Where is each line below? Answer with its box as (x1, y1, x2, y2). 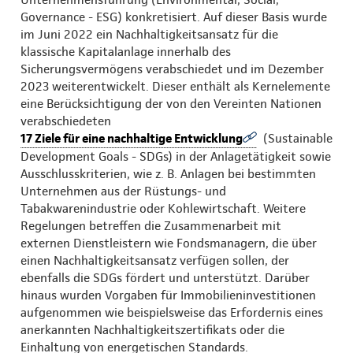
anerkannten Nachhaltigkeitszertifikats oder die (20, 321, 284, 337)
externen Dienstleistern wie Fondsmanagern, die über (20, 235, 317, 251)
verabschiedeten (20, 113, 111, 128)
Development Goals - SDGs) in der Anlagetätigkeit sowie (20, 148, 331, 164)
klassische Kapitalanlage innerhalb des (20, 43, 231, 59)
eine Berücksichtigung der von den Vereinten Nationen (20, 95, 321, 111)
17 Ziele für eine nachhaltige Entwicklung (20, 130, 243, 146)
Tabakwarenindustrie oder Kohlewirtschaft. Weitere (20, 200, 306, 216)
